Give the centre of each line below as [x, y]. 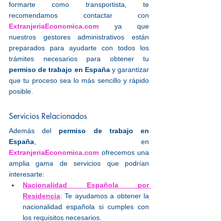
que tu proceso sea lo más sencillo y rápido [79, 80]
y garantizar [129, 70]
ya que [124, 26]
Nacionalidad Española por [86, 185]
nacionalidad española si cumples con [86, 207]
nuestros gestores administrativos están [79, 37]
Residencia [41, 196]
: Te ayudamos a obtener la [105, 196]
